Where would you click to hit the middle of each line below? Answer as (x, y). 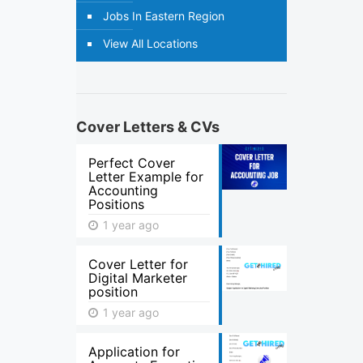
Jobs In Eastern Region (164, 16)
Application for (134, 352)
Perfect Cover (132, 163)
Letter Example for (146, 177)
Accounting (123, 190)
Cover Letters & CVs (148, 127)
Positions (116, 204)
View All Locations (150, 43)
